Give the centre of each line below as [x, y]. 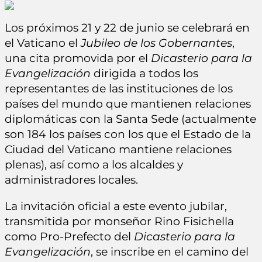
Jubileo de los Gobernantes [156, 43]
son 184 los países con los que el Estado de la [128, 135]
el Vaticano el [43, 43]
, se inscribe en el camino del [170, 252]
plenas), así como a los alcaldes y [94, 165]
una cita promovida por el [78, 58]
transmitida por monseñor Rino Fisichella [119, 222]
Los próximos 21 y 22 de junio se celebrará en [127, 28]
